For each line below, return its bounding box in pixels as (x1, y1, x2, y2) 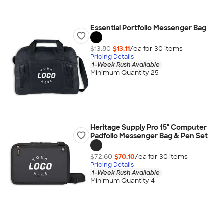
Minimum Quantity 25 (90, 68, 159, 77)
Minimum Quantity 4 (90, 176, 155, 185)
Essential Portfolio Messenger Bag (90, 23, 206, 32)
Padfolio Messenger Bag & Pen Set (90, 131, 208, 140)
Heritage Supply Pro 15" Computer (90, 123, 207, 132)
